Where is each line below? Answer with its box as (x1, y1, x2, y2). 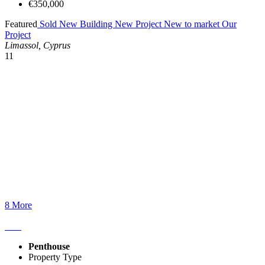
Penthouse (28, 241, 70, 251)
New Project (115, 18, 164, 29)
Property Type (28, 251, 82, 262)
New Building (59, 18, 115, 29)
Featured (5, 18, 37, 29)
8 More (5, 199, 32, 210)
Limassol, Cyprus (5, 40, 70, 50)
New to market (164, 18, 222, 29)
